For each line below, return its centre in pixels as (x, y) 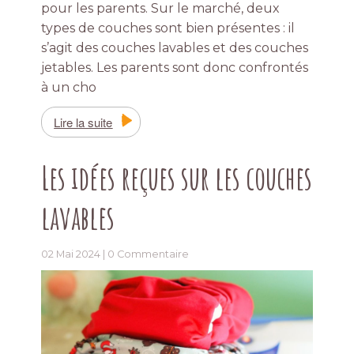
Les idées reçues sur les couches (177, 178)
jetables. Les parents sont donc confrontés (175, 68)
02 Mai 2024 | (75, 254)
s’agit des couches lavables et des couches (175, 48)
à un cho (69, 88)
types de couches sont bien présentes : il (168, 28)
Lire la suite (83, 122)
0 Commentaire (149, 254)
